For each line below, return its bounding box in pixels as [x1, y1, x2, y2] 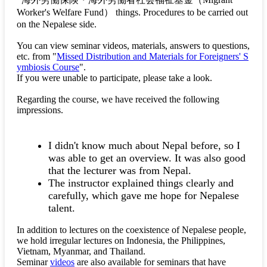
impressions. [17, 104, 63, 115]
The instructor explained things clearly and [48, 176, 234, 189]
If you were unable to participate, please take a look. [17, 72, 212, 83]
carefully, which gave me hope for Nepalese [48, 189, 239, 201]
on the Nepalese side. [17, 18, 97, 29]
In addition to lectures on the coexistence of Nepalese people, [17, 225, 246, 235]
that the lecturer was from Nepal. [48, 164, 191, 176]
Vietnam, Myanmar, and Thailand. [17, 246, 145, 257]
